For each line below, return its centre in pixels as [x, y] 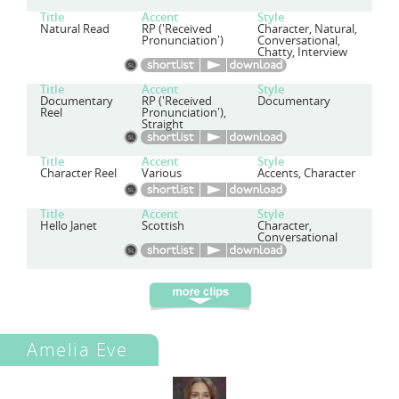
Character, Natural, [307, 29]
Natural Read [75, 29]
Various [162, 173]
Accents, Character [306, 173]
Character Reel [78, 173]
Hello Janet [69, 226]
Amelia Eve [77, 350]
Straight [163, 124]
